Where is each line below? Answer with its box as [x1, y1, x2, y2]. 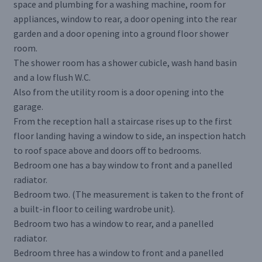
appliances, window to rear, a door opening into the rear [13, 12, 237, 25]
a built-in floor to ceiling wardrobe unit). [13, 202, 175, 215]
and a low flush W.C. [13, 71, 91, 83]
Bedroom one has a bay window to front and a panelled [13, 158, 232, 171]
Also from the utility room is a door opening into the [13, 85, 224, 98]
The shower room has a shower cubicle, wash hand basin [13, 56, 237, 68]
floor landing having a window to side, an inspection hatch [13, 129, 246, 142]
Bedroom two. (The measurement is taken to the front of [13, 188, 244, 200]
